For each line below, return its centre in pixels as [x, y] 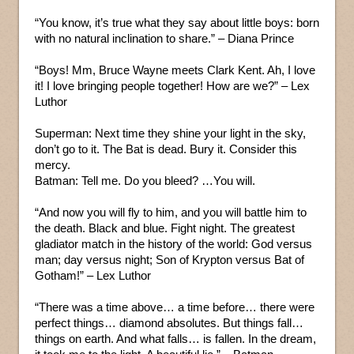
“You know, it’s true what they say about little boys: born [177, 22]
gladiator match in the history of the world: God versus [173, 243]
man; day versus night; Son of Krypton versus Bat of [169, 259]
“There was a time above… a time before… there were [175, 307]
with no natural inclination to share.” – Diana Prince [164, 38]
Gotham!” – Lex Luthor [93, 275]
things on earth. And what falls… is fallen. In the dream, [175, 338]
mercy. [53, 164]
